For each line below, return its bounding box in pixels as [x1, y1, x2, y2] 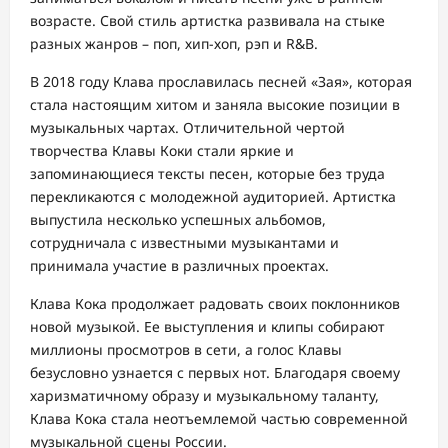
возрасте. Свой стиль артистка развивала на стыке [30, 11, 385, 31]
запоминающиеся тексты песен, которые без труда [30, 164, 385, 184]
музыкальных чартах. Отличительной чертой [30, 118, 345, 138]
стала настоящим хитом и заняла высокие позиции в [30, 95, 400, 115]
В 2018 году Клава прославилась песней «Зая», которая [30, 72, 412, 92]
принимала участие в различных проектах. [30, 256, 329, 276]
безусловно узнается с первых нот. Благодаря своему [30, 363, 400, 383]
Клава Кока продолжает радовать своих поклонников [30, 294, 400, 314]
